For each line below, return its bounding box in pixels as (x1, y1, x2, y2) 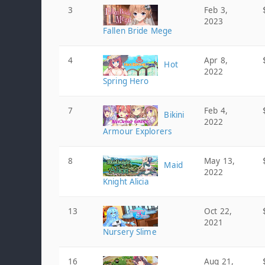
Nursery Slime (103, 227, 157, 237)
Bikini (161, 109, 185, 121)
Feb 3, (204, 5, 228, 15)
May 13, (204, 156, 235, 166)
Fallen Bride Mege (103, 25, 173, 36)
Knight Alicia (103, 176, 149, 187)
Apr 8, (204, 55, 228, 66)
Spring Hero (103, 76, 149, 86)
